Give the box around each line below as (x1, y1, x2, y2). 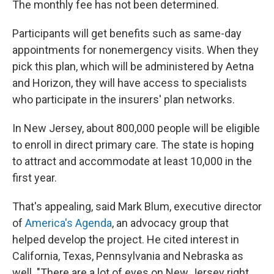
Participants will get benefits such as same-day (12, 27, 242, 40)
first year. (12, 171, 57, 184)
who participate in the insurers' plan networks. (12, 93, 235, 106)
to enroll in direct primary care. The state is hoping (12, 138, 254, 151)
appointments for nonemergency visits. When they (12, 43, 259, 56)
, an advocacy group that (112, 217, 229, 229)
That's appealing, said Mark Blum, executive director (12, 200, 262, 213)
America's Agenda (25, 217, 112, 229)
